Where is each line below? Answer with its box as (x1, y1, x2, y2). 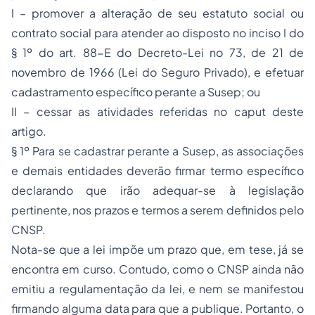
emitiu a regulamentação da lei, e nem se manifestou (11, 281, 304, 297)
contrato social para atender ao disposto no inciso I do (11, 25, 304, 41)
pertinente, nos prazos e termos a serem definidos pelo (11, 202, 304, 218)
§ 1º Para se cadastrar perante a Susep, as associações (11, 143, 304, 159)
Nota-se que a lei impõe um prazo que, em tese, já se (11, 242, 304, 257)
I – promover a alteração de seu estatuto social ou (11, 6, 304, 21)
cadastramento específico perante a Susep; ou (11, 84, 260, 100)
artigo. (11, 124, 46, 139)
